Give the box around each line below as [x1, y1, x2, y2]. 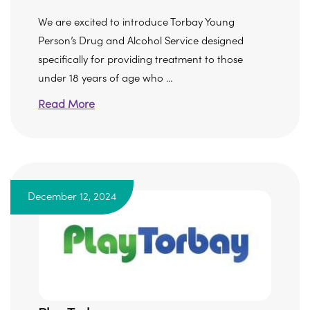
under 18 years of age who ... [38, 73, 172, 84]
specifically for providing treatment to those [38, 54, 243, 66]
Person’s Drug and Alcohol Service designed [38, 35, 244, 47]
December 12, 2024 [28, 191, 116, 203]
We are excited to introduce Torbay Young [38, 17, 235, 28]
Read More [38, 98, 95, 111]
